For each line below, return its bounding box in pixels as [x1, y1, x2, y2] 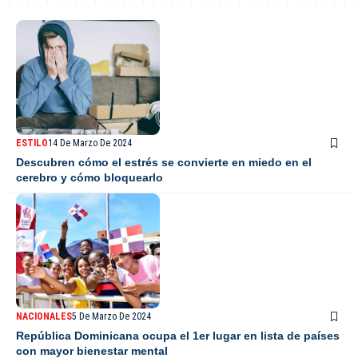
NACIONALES [16, 311, 72, 323]
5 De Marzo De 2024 [72, 311, 151, 323]
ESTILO [16, 137, 48, 149]
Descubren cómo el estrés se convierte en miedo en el [16, 156, 312, 169]
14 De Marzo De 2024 [48, 137, 132, 149]
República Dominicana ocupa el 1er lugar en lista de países [16, 329, 340, 343]
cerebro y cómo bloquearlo [16, 171, 163, 185]
